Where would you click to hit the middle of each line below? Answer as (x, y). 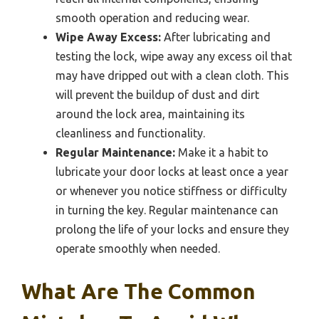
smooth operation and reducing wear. (152, 17)
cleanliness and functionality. (130, 133)
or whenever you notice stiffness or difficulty (171, 190)
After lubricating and (216, 37)
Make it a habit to (222, 152)
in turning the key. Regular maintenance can (167, 210)
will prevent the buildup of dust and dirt (157, 94)
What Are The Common (138, 291)
